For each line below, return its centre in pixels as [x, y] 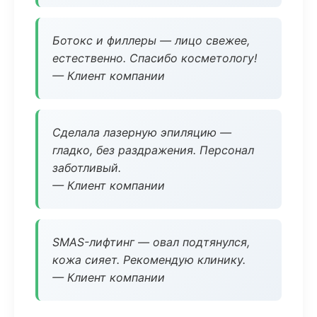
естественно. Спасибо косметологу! [155, 58]
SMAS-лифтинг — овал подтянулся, [151, 242]
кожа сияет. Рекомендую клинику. [149, 260]
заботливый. [87, 168]
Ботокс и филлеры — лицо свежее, [151, 40]
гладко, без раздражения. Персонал [153, 150]
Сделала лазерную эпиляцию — [142, 132]
